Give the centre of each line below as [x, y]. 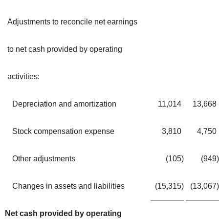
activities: [23, 76]
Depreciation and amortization [64, 104]
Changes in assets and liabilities [68, 186]
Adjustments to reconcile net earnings [72, 22]
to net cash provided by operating [65, 49]
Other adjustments [44, 158]
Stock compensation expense [63, 131]
